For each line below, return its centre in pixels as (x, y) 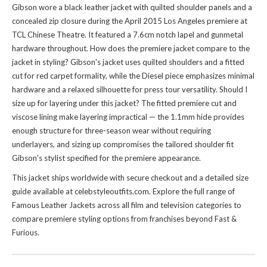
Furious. (26, 233)
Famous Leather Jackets (54, 205)
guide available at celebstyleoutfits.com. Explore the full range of (123, 192)
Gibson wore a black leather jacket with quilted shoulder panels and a (132, 7)
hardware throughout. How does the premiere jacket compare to (125, 49)
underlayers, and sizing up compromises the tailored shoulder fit (123, 145)
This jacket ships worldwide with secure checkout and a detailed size (130, 178)
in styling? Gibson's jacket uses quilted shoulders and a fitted (139, 62)
